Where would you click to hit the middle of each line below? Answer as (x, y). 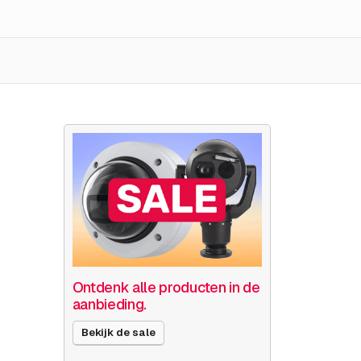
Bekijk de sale (118, 333)
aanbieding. (110, 304)
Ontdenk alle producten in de (166, 287)
